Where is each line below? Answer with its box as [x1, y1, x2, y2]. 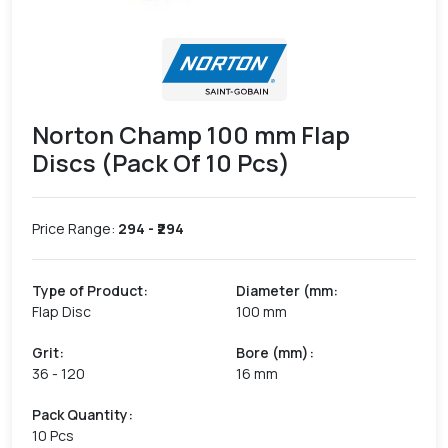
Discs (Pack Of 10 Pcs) [32, 146, 290, 179]
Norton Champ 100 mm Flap [32, 118, 350, 151]
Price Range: [32, 219, 118, 238]
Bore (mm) [236, 343, 309, 362]
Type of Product [32, 281, 143, 300]
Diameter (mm [236, 281, 333, 300]
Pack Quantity [32, 405, 128, 424]
